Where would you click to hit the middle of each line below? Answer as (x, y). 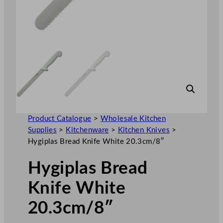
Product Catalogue (60, 118)
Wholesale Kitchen (133, 118)
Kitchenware (87, 130)
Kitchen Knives (144, 130)
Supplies (43, 130)
